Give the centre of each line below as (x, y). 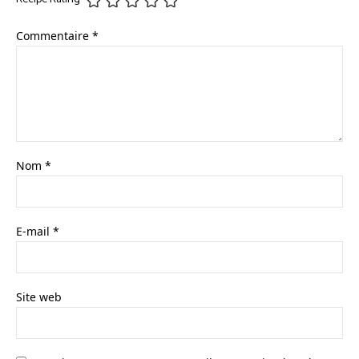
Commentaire (54, 35)
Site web (39, 296)
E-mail (34, 231)
